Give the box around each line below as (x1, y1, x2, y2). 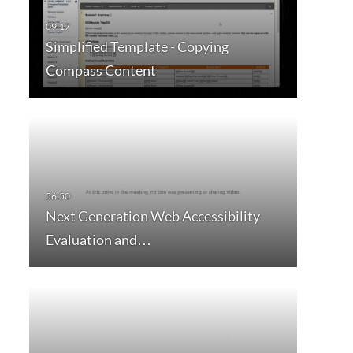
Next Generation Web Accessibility (45, 207, 260, 225)
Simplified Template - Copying (45, 38, 229, 56)
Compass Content (45, 61, 156, 80)
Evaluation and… (45, 231, 151, 249)
